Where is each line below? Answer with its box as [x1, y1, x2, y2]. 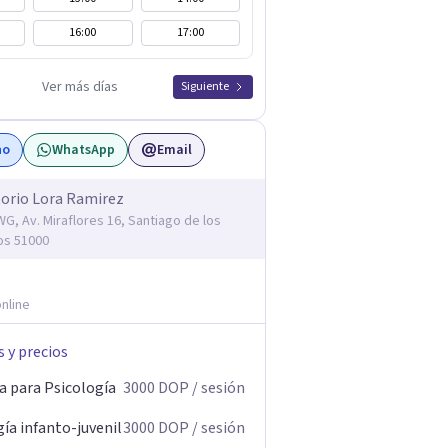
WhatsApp [52, 140, 115, 160]
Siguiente [181, 78, 229, 95]
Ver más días [41, 77, 118, 97]
